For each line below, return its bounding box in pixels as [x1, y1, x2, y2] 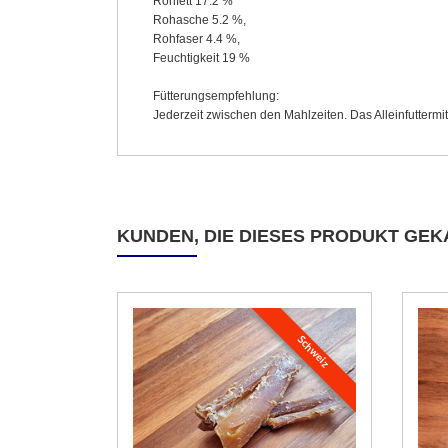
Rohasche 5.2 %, [153, 12, 246, 27]
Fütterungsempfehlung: [153, 88, 279, 103]
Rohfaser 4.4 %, [153, 31, 240, 46]
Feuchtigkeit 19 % [153, 50, 250, 65]
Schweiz [295, 333, 332, 370]
